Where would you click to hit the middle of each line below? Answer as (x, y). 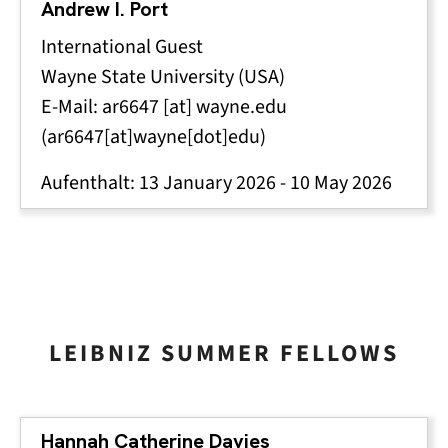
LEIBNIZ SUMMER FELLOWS (224, 353)
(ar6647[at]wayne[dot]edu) (153, 136)
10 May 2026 (341, 182)
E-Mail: (71, 106)
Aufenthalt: (90, 182)
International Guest (122, 46)
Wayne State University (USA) (163, 76)
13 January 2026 (207, 182)
